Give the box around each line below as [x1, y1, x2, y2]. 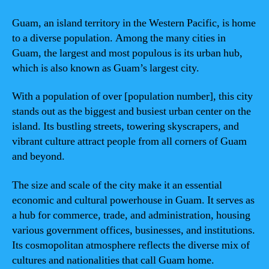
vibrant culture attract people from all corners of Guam [12, 134, 247, 148]
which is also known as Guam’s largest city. [12, 61, 199, 75]
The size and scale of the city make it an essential [12, 178, 222, 192]
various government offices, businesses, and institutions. [12, 223, 255, 237]
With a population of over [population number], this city [12, 89, 253, 103]
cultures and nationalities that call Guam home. [12, 253, 214, 267]
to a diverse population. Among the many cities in [12, 31, 226, 45]
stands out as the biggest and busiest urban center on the [12, 104, 251, 118]
